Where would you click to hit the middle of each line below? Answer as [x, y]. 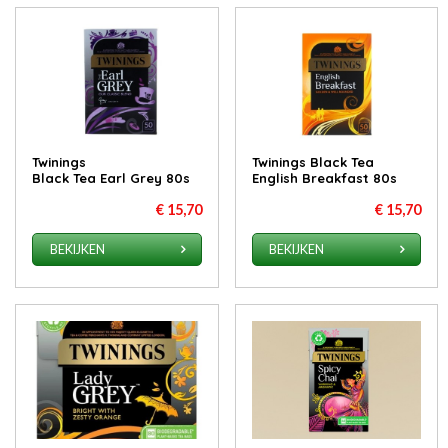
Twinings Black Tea [312, 162]
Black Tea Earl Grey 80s [111, 178]
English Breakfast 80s [324, 178]
